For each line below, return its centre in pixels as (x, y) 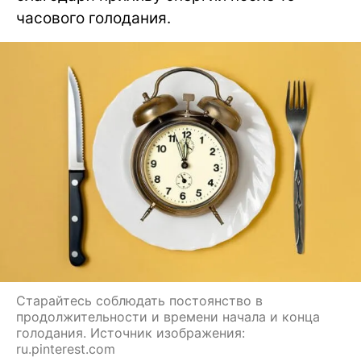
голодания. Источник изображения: (131, 333)
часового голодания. (93, 18)
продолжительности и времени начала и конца (168, 317)
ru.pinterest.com (66, 349)
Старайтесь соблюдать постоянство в (139, 301)
